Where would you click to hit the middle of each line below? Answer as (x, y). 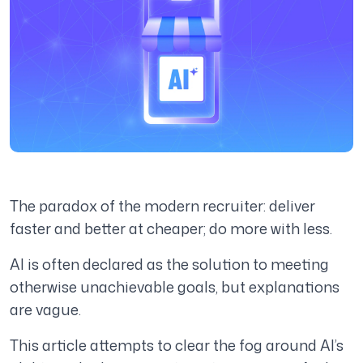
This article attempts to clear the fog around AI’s (177, 346)
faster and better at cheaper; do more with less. (171, 229)
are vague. (45, 310)
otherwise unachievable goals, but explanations (175, 287)
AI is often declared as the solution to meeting (169, 265)
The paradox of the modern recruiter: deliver (162, 206)
